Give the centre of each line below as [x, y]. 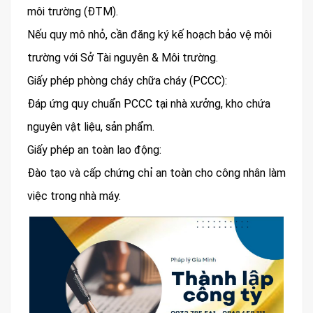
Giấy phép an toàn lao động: [94, 150]
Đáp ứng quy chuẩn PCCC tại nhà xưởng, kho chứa [149, 103]
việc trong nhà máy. [74, 196]
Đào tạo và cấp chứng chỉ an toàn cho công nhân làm [156, 173]
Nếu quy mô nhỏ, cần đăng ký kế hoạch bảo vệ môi [150, 34]
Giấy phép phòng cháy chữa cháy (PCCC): [127, 80]
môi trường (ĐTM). [73, 11]
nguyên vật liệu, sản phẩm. [91, 126]
